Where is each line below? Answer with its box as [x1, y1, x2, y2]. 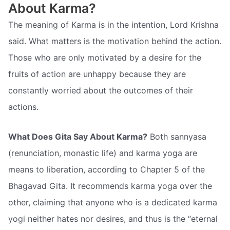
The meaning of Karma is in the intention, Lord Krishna [8, 20, 219, 30]
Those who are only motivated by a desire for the [8, 52, 201, 63]
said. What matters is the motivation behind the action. [8, 36, 221, 47]
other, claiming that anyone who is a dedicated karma [8, 197, 217, 207]
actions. [8, 102, 39, 112]
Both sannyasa [147, 131, 206, 142]
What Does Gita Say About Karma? [8, 131, 147, 142]
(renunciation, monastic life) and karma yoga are [8, 147, 197, 158]
